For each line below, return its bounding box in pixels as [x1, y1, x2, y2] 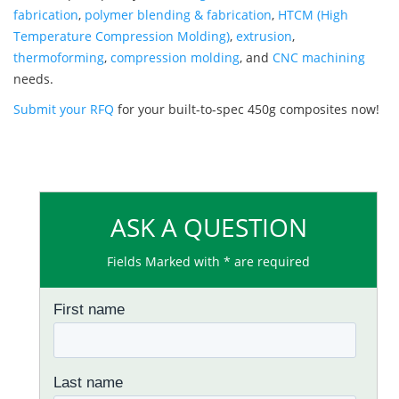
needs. [13, 70, 53, 88]
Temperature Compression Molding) [13, 28, 230, 45]
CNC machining [273, 49, 365, 67]
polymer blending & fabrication [85, 6, 272, 24]
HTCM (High [278, 6, 348, 24]
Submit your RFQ [13, 101, 114, 118]
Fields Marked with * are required [107, 253, 310, 271]
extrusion [236, 28, 292, 45]
